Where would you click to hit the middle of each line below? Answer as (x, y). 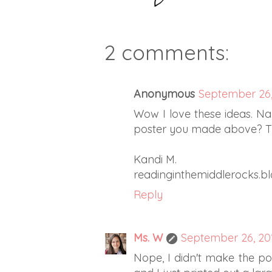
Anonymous (164, 93)
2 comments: (167, 52)
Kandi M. (155, 159)
